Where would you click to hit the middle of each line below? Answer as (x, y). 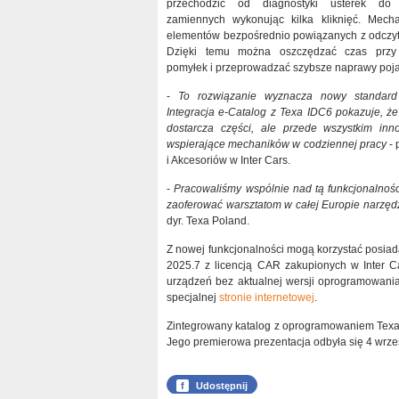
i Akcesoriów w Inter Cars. (228, 160)
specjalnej (193, 297)
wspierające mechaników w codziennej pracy (277, 144)
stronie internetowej (267, 297)
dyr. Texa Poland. (208, 221)
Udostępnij (222, 386)
